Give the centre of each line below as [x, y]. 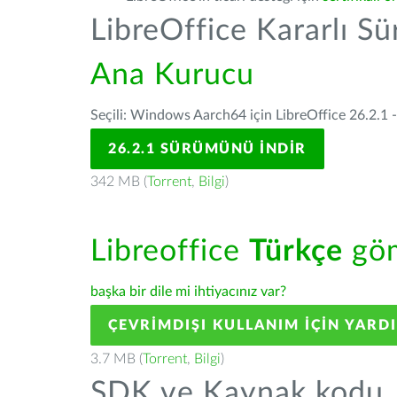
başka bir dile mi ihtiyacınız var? [188, 292]
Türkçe [296, 252]
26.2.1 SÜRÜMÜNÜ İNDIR [207, 149]
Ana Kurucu [172, 75]
